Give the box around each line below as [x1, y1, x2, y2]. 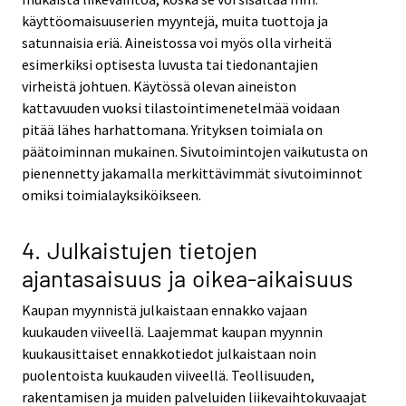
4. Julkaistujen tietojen [22, 236, 257, 265]
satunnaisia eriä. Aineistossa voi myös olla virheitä [22, 33, 332, 52]
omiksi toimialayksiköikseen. [22, 185, 201, 204]
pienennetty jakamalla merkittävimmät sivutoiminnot [22, 163, 362, 182]
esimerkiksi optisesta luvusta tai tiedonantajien [22, 54, 318, 73]
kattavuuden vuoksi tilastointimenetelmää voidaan [22, 98, 340, 117]
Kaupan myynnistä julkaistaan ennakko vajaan [22, 301, 307, 320]
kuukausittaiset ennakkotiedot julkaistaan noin [22, 344, 316, 363]
